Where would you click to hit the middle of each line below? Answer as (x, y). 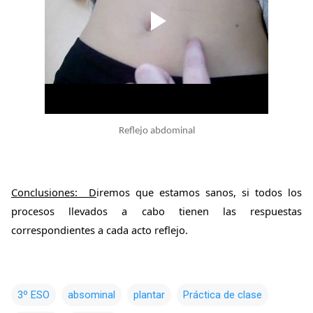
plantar (149, 295)
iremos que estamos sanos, (166, 192)
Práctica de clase (223, 295)
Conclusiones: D (54, 192)
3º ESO (34, 295)
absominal (92, 295)
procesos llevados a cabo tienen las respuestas (156, 211)
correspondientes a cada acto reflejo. (101, 230)
